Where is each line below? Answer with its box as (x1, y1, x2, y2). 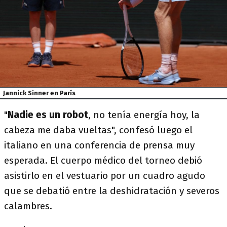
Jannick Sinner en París (3, 89, 76, 97)
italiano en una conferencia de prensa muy (4, 139, 195, 152)
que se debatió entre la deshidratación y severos (4, 185, 219, 197)
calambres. (4, 200, 52, 212)
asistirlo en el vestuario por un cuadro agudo (4, 170, 205, 182)
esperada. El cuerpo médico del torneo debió (4, 155, 202, 167)
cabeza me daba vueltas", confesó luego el (4, 124, 193, 136)
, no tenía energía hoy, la (88, 109, 200, 121)
